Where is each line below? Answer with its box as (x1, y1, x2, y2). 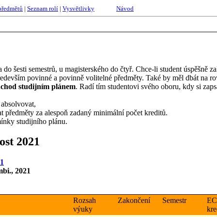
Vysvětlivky (62, 5, 94, 12)
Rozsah (73, 196, 96, 205)
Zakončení (118, 196, 150, 205)
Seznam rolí (27, 5, 58, 12)
